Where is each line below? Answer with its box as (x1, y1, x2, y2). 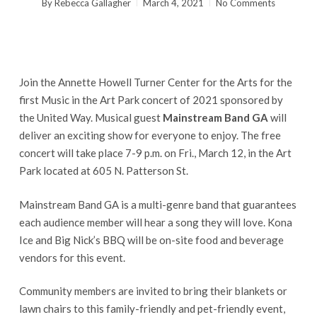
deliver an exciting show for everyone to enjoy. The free (18, 129, 281, 142)
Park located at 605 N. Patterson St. (18, 164, 188, 177)
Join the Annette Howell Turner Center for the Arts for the (18, 76, 292, 88)
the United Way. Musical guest (18, 111, 163, 124)
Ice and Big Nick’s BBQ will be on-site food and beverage (18, 233, 284, 246)
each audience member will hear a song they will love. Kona (18, 215, 292, 229)
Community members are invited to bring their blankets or (18, 284, 287, 297)
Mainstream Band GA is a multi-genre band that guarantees (18, 197, 296, 211)
